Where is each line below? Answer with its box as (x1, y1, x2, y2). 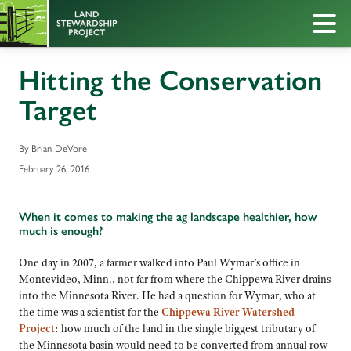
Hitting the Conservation (19, 63, 322, 97)
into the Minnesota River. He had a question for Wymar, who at (19, 288, 316, 303)
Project (19, 321, 55, 336)
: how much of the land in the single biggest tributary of (55, 321, 315, 336)
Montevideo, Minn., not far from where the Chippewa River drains (19, 272, 331, 287)
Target (19, 93, 97, 127)
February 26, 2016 (19, 160, 89, 175)
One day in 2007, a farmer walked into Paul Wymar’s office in (19, 255, 300, 270)
